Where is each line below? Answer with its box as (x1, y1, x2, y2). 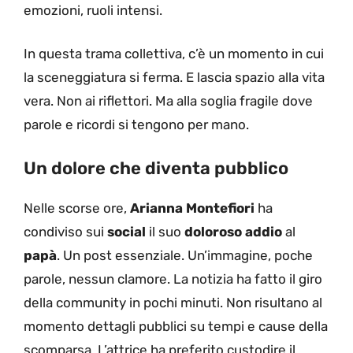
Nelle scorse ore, (24, 199, 130, 216)
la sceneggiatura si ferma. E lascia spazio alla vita (24, 69, 325, 86)
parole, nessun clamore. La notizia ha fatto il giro (24, 270, 322, 287)
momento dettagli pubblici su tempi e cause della (24, 318, 328, 334)
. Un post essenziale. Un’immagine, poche (57, 247, 313, 263)
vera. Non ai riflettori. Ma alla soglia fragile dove (24, 93, 313, 110)
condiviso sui (24, 223, 107, 240)
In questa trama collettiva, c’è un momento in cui (24, 46, 324, 62)
